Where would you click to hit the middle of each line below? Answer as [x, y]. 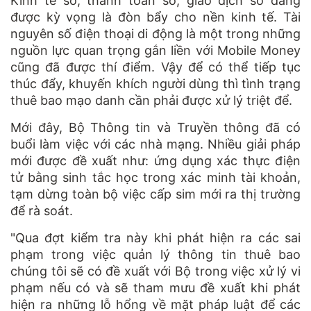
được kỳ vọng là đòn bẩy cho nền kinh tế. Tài [155, 17]
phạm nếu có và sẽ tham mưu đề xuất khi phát [155, 287]
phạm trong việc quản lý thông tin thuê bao [155, 254]
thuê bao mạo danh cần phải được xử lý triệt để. [151, 100]
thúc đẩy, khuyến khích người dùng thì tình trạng [155, 83]
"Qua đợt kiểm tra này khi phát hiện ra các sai [155, 237]
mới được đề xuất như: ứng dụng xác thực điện [155, 160]
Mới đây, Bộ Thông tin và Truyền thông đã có [155, 127]
